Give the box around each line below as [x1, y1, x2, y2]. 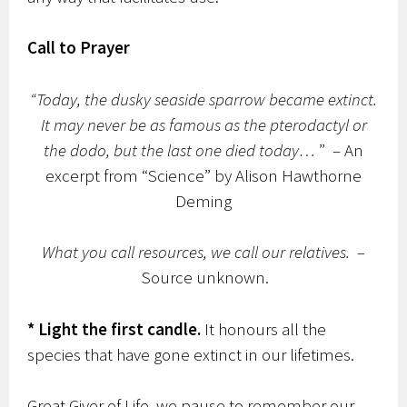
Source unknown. [142, 266, 269, 289]
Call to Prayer [27, 36, 131, 59]
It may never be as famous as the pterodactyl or [40, 113, 367, 135]
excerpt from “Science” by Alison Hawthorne [45, 164, 362, 186]
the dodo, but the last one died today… [44, 138, 315, 161]
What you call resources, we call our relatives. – [42, 241, 365, 263]
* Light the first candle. [27, 317, 202, 340]
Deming [175, 189, 232, 212]
